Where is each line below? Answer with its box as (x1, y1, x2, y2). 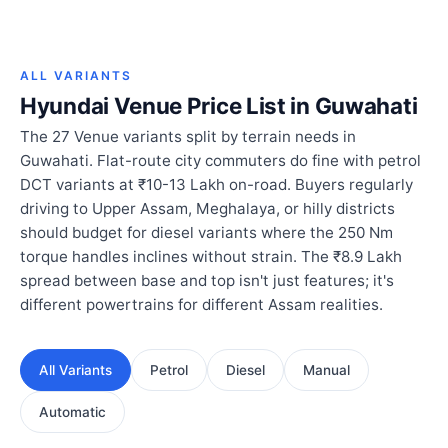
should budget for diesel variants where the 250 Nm (20, 223, 393, 243)
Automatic (39, 404, 106, 421)
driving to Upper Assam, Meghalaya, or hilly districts (20, 199, 395, 219)
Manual (303, 362, 350, 379)
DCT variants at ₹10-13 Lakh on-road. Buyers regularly (20, 175, 413, 195)
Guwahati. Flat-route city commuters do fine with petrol (20, 151, 421, 171)
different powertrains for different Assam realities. (20, 295, 383, 315)
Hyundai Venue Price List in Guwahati (20, 92, 418, 120)
